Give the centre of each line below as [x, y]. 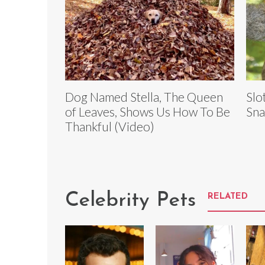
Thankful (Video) [110, 127]
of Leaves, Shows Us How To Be [148, 112]
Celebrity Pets [130, 201]
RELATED [228, 197]
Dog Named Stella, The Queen [144, 97]
